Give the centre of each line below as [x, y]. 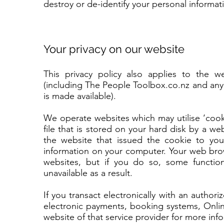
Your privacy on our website [114, 49]
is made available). [80, 96]
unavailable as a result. [88, 173]
